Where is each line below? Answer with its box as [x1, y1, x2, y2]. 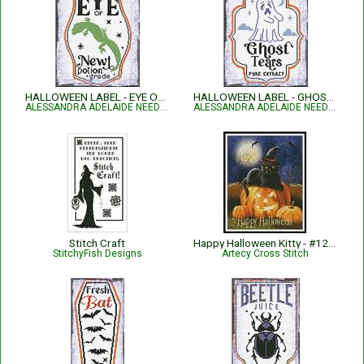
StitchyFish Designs [52, 248, 142, 259]
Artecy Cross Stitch [222, 248, 309, 259]
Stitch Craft [69, 236, 125, 249]
